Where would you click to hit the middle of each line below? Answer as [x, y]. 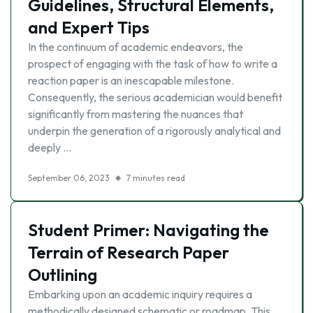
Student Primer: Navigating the [148, 230]
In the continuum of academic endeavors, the [136, 47]
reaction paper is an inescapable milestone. [131, 80]
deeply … [50, 147]
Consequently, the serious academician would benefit [155, 97]
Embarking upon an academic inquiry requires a [140, 294]
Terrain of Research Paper [129, 252]
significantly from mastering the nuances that [136, 114]
